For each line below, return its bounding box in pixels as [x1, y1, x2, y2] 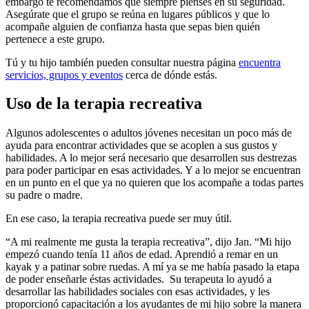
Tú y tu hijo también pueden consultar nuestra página [6, 56, 239, 68]
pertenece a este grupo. [6, 32, 105, 45]
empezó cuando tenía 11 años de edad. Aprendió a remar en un [6, 248, 278, 261]
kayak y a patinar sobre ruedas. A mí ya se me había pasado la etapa [6, 261, 299, 273]
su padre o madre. [6, 189, 83, 201]
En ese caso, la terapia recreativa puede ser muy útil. [6, 212, 232, 225]
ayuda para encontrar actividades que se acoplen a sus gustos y [6, 139, 277, 152]
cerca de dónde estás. [123, 68, 217, 81]
